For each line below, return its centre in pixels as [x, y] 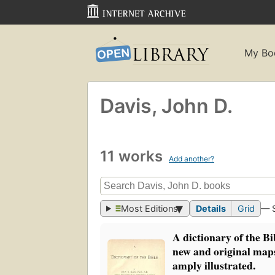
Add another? [192, 158]
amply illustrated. [214, 265]
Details [211, 209]
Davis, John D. [166, 106]
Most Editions [150, 209]
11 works [133, 156]
